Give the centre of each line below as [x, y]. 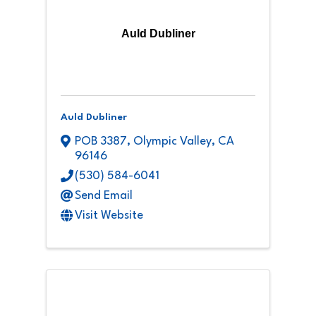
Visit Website [109, 216]
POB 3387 [101, 142]
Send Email [104, 196]
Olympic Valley [172, 142]
